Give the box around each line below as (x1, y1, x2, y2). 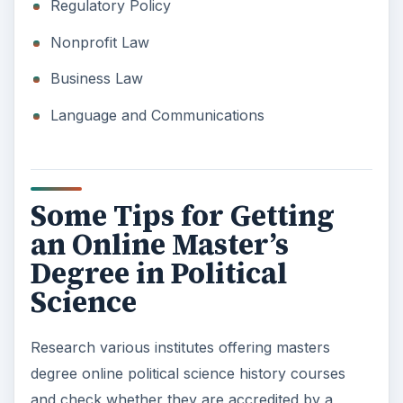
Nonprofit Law (49, 32, 149, 51)
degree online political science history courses (30, 364, 345, 383)
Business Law (49, 69, 143, 88)
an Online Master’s (30, 224, 289, 264)
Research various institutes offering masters (30, 338, 330, 357)
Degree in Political (30, 253, 287, 293)
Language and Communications (49, 105, 264, 124)
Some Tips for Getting (30, 195, 335, 236)
